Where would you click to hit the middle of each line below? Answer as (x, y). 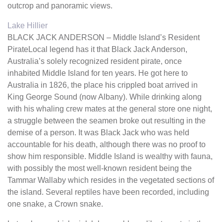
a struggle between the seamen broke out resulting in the (107, 121)
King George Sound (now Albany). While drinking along (105, 97)
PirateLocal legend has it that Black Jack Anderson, (97, 49)
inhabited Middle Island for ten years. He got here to (98, 73)
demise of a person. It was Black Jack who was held (98, 133)
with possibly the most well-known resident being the (100, 168)
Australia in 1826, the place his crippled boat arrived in (103, 85)
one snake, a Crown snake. (55, 204)
